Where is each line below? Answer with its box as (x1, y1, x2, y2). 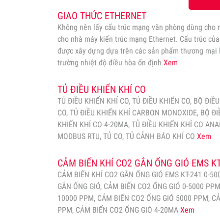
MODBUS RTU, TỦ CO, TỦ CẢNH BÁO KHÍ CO (57, 132, 197, 141)
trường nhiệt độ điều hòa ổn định (57, 58, 164, 67)
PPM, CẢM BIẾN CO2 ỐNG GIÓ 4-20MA (57, 205, 180, 215)
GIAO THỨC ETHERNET (57, 10, 146, 22)
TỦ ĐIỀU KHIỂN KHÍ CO (57, 83, 146, 95)
